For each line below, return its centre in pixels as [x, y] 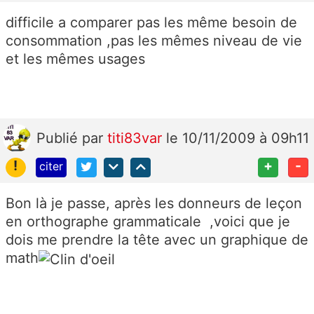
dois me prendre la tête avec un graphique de [157, 240]
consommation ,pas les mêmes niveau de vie [154, 40]
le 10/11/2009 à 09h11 [238, 138]
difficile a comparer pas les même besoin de [151, 22]
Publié [59, 138]
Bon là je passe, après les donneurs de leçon [154, 204]
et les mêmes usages [75, 59]
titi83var [137, 138]
